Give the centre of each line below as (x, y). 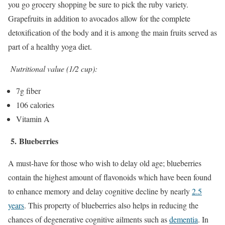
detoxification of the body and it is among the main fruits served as (113, 32)
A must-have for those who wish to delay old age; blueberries (105, 163)
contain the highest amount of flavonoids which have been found (110, 177)
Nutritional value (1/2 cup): (54, 68)
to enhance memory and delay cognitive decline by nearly (100, 191)
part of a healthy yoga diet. (50, 46)
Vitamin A (33, 119)
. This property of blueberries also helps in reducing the (111, 205)
